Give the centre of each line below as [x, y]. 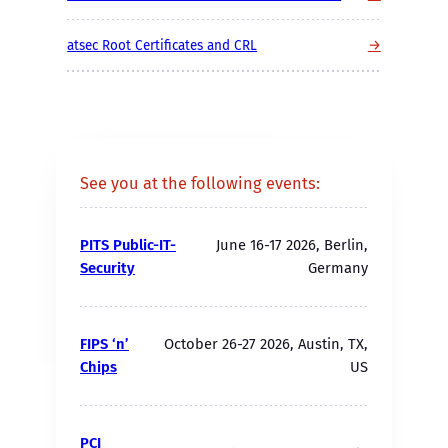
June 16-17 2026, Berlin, [292, 245]
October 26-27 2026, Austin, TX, [266, 344]
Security [107, 268]
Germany [338, 268]
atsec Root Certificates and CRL [162, 45]
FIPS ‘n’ [104, 344]
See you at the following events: [200, 184]
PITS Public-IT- [128, 245]
